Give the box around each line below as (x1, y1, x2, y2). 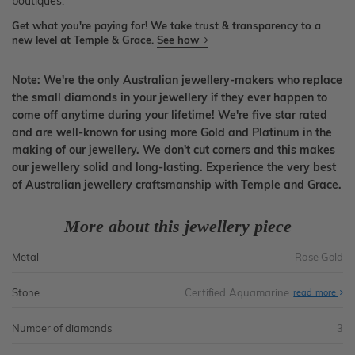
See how (157, 33, 202, 47)
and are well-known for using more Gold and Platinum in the (12, 125, 332, 140)
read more (293, 287, 338, 299)
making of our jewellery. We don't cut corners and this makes (12, 143, 335, 158)
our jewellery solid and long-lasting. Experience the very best (12, 160, 336, 175)
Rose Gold (295, 250, 343, 264)
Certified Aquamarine (184, 286, 292, 300)
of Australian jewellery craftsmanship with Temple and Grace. (12, 177, 342, 193)
